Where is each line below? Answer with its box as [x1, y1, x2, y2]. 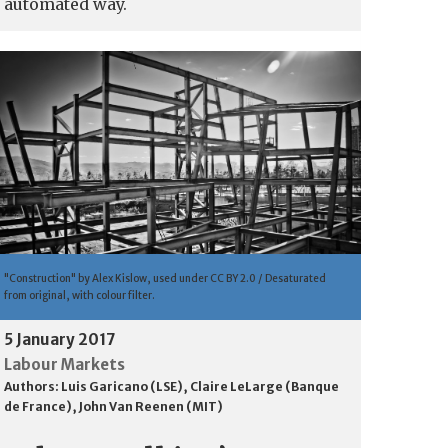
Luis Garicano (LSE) [61, 378, 183, 394]
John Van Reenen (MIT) [79, 398, 223, 414]
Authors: [4, 378, 61, 394]
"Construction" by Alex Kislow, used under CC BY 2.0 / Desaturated [4, 271, 326, 285]
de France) [4, 398, 72, 414]
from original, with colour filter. [4, 288, 155, 302]
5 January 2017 [4, 329, 115, 349]
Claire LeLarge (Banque [190, 378, 339, 394]
